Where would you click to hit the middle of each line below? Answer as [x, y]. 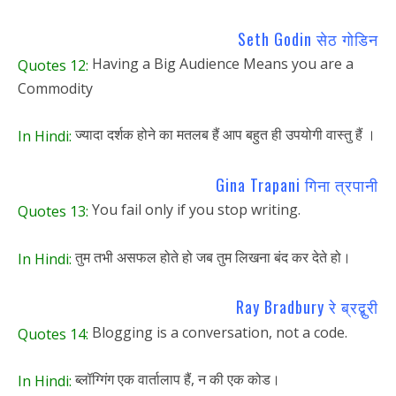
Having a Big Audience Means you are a [221, 64]
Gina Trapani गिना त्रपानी [297, 184]
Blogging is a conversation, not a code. [218, 332]
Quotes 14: [53, 334]
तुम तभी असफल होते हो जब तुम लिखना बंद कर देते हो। [211, 257]
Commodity [55, 88]
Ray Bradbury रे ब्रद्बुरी [307, 307]
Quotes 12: [53, 65]
